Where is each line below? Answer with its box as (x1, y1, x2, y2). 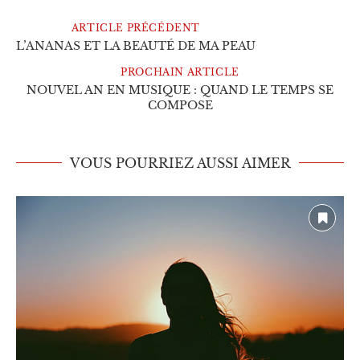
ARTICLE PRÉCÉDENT (71, 21, 201, 34)
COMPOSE (147, 97, 213, 112)
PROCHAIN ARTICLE (121, 65, 239, 78)
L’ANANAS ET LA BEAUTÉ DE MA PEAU (16, 38, 256, 53)
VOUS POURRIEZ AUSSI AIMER (69, 154, 291, 171)
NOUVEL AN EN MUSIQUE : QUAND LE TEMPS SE (27, 82, 333, 97)
